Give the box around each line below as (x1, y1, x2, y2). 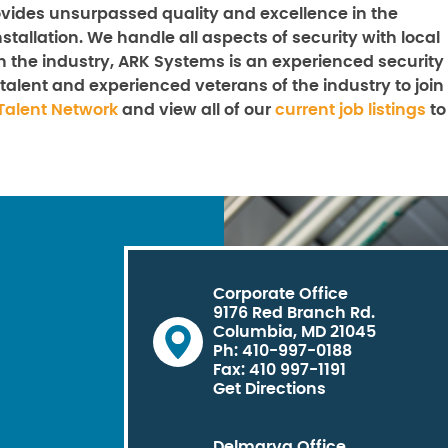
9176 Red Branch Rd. (213, 304, 375, 321)
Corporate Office (213, 285, 348, 302)
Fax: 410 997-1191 (213, 361, 346, 378)
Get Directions (213, 380, 326, 397)
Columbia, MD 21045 (213, 323, 376, 340)
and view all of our (118, 102, 275, 118)
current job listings (275, 102, 426, 118)
